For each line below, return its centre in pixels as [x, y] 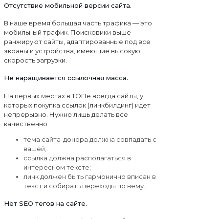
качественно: [26, 123]
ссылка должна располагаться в [77, 158]
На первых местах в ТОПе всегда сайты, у [74, 96]
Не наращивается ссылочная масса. [66, 78]
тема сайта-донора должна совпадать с [90, 139]
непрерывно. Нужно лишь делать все [66, 114]
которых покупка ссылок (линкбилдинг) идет [77, 105]
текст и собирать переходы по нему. [84, 186]
